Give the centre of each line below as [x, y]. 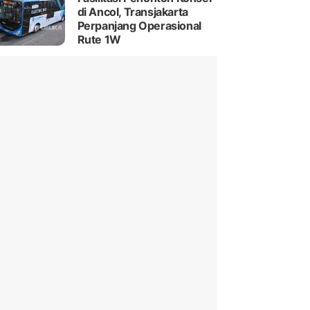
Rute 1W [99, 40]
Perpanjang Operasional [139, 26]
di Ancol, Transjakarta [133, 12]
